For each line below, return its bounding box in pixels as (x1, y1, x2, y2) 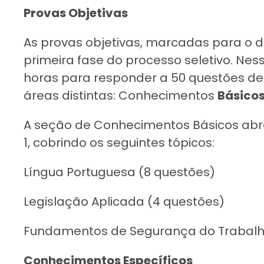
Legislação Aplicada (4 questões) (24, 193, 225, 210)
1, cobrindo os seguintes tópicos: (24, 134, 214, 151)
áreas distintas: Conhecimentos (24, 87, 217, 104)
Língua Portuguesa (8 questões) (24, 163, 215, 180)
